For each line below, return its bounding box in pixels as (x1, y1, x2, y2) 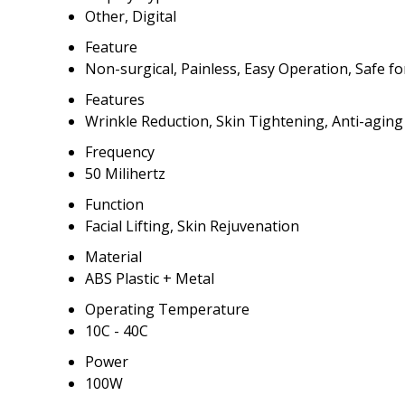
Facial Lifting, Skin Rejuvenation (85, 216, 299, 237)
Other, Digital (85, 6, 176, 27)
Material (85, 247, 142, 268)
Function (85, 194, 144, 215)
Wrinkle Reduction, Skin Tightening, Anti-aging (85, 111, 403, 132)
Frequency (85, 142, 155, 163)
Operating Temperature (85, 299, 250, 320)
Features (85, 89, 145, 110)
